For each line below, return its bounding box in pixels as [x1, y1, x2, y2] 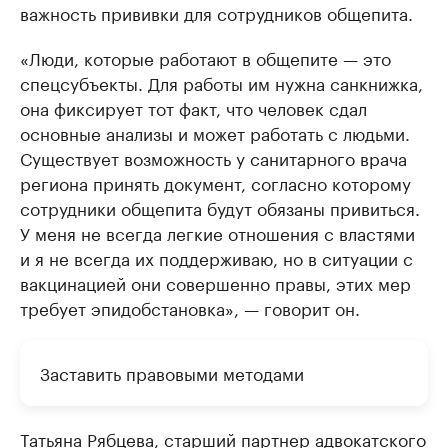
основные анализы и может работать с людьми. [20, 119, 410, 146]
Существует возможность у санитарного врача [20, 144, 407, 171]
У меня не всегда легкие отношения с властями [20, 219, 415, 246]
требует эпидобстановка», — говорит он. [20, 294, 360, 321]
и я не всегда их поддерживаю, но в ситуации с [20, 244, 413, 271]
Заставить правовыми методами [40, 359, 304, 386]
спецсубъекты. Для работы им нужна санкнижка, [20, 69, 423, 96]
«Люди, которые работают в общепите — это [20, 44, 391, 71]
